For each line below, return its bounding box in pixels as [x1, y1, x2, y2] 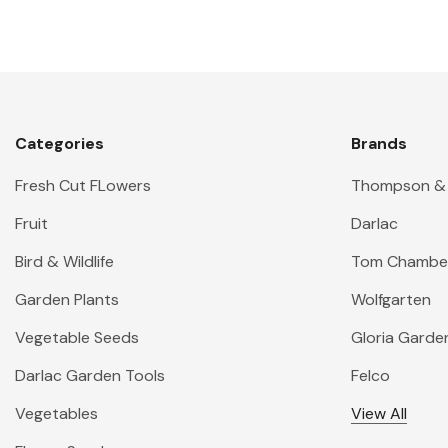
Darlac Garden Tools [15, 365, 165, 386]
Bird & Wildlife [15, 251, 114, 272]
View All [351, 403, 407, 424]
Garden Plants [15, 289, 119, 310]
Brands [351, 133, 407, 154]
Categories [15, 133, 104, 154]
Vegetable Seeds [15, 327, 139, 348]
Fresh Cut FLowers [15, 175, 151, 196]
